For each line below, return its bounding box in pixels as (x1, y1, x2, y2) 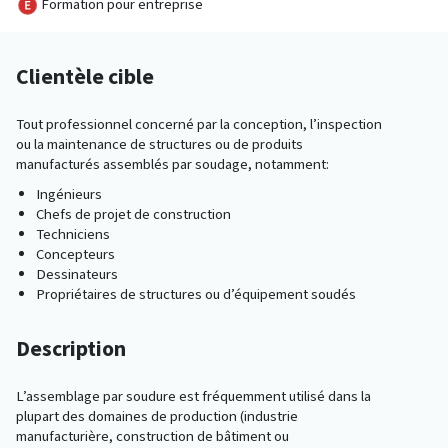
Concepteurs (36, 243, 115, 264)
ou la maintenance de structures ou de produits (16, 133, 303, 154)
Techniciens (36, 223, 110, 244)
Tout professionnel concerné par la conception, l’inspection (16, 113, 382, 134)
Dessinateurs (36, 263, 118, 284)
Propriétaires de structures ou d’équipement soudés (36, 283, 356, 304)
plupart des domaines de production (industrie (16, 405, 298, 426)
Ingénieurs (36, 183, 102, 204)
